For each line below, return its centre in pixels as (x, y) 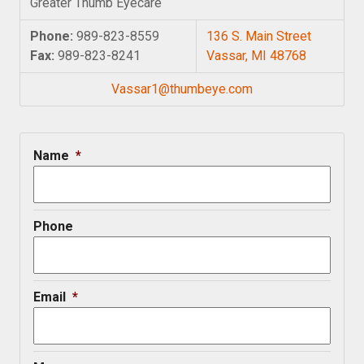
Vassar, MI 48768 (256, 56)
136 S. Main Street (259, 36)
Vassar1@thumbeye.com (182, 89)
